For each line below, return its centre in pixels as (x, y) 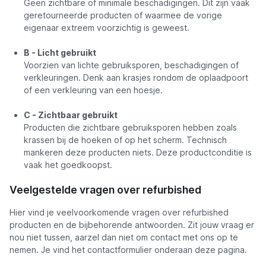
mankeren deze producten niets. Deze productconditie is (138, 152)
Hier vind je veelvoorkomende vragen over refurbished (119, 212)
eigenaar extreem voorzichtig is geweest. (107, 28)
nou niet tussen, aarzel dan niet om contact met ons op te (124, 237)
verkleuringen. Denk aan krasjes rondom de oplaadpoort (136, 77)
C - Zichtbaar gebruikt (71, 115)
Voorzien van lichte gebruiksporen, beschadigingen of (131, 65)
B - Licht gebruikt (60, 53)
